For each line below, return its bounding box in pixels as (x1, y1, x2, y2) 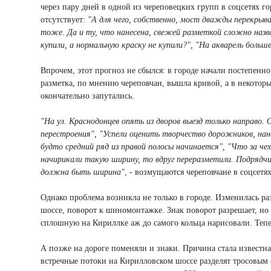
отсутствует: (41, 15, 88, 24)
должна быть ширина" (41, 167, 125, 177)
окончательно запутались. (41, 91, 134, 100)
